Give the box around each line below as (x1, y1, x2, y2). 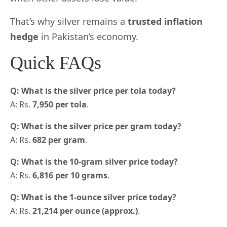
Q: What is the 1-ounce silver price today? (10, 192, 176, 203)
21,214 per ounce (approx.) (32, 205, 138, 217)
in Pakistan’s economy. (39, 30, 138, 43)
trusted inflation (128, 15, 203, 28)
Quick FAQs (10, 53, 101, 73)
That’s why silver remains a (10, 15, 128, 28)
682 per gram (32, 134, 85, 146)
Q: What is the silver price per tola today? (10, 85, 176, 97)
